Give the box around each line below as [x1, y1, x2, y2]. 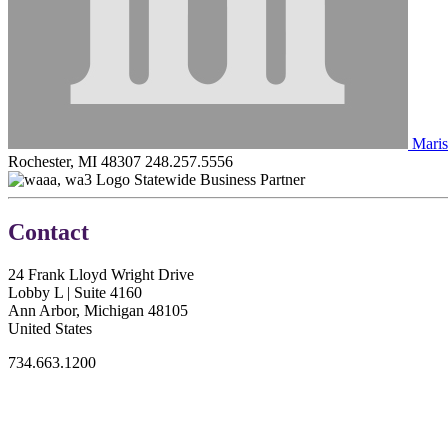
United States [8, 319, 92, 337]
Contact [8, 218, 89, 245]
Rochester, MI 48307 [8, 152, 141, 170]
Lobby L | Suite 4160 [8, 283, 142, 301]
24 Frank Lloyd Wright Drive [8, 265, 194, 283]
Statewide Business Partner [134, 170, 305, 188]
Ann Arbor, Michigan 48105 [8, 301, 188, 319]
